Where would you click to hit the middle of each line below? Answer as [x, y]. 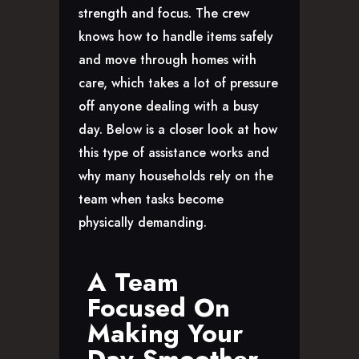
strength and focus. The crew [164, 14]
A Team [133, 282]
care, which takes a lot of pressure [178, 83]
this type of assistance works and [174, 153]
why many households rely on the [176, 176]
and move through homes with [167, 60]
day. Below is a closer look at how [178, 130]
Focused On [159, 308]
